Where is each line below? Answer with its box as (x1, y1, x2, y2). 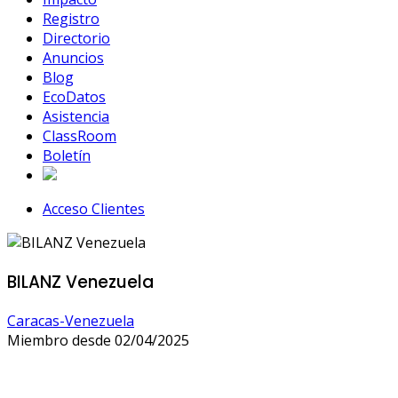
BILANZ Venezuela (7, 269, 154, 294)
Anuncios (43, 48, 104, 68)
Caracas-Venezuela (7, 311, 134, 331)
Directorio (43, 28, 110, 48)
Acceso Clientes (43, 199, 145, 219)
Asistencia (43, 107, 109, 126)
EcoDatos (43, 87, 106, 107)
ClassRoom (43, 126, 116, 146)
